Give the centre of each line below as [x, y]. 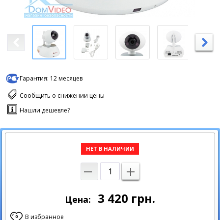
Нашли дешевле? [45, 110]
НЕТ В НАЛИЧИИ [110, 149]
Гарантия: [34, 78]
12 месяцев [66, 78]
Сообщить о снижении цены [62, 96]
